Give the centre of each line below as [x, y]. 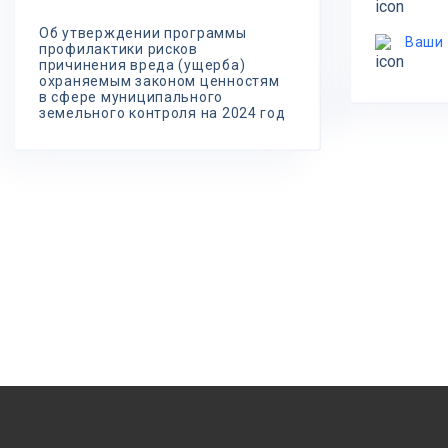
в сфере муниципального [131, 97]
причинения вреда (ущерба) [142, 65]
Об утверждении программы [143, 33]
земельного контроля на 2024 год [162, 113]
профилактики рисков [118, 49]
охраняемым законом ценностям [159, 81]
